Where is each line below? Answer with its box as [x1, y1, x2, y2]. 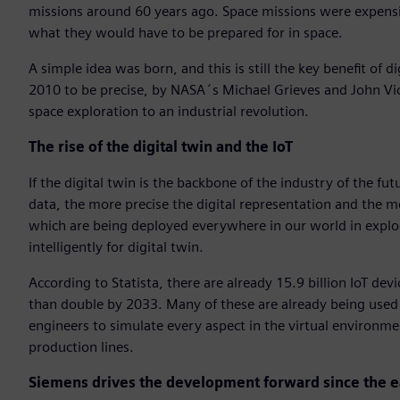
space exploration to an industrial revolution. [29, 103, 309, 121]
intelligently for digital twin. [29, 238, 204, 256]
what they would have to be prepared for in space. [29, 24, 343, 42]
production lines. [29, 338, 134, 356]
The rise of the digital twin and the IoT [29, 138, 293, 156]
